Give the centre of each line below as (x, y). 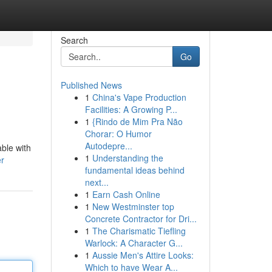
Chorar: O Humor (118, 134)
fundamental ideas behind (134, 170)
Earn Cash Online (126, 194)
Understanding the (127, 158)
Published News (91, 85)
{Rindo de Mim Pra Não (137, 121)
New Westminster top (133, 206)
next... (97, 182)
